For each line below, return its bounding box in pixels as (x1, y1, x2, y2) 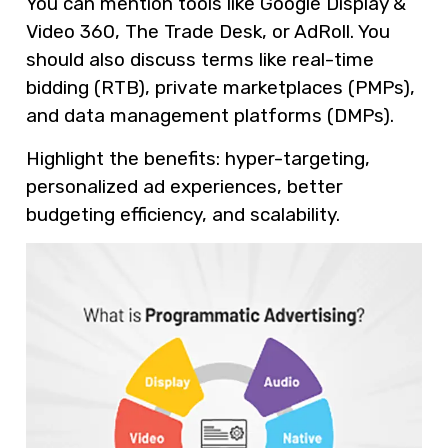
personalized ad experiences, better (26, 174, 343, 198)
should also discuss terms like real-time (26, 48, 374, 72)
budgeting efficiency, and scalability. (26, 202, 340, 226)
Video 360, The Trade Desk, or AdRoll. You (26, 20, 390, 44)
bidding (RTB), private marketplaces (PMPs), (26, 76, 415, 100)
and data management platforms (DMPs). (26, 104, 394, 128)
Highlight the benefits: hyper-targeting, (26, 146, 370, 170)
